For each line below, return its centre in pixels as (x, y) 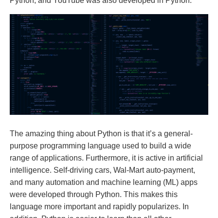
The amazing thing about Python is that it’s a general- (101, 133)
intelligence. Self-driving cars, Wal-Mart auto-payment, (102, 170)
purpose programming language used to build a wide (100, 145)
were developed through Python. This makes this (94, 194)
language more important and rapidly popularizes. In (99, 206)
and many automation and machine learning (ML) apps (104, 182)
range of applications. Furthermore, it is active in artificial (106, 158)
